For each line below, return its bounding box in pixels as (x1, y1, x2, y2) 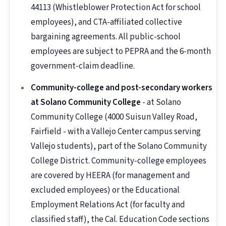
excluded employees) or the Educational (31, 184, 180, 197)
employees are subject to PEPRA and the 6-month (31, 45, 211, 58)
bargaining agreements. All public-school (31, 31, 181, 43)
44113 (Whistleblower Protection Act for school (31, 2, 201, 14)
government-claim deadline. (31, 60, 135, 73)
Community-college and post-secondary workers (31, 82, 212, 94)
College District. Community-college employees (31, 155, 206, 167)
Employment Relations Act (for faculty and (31, 199, 185, 211)
